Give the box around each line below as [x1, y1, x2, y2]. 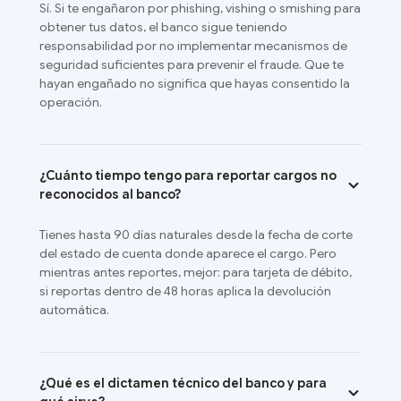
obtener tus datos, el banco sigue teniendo [39, 19, 287, 36]
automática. [39, 302, 109, 319]
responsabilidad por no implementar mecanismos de [39, 38, 347, 55]
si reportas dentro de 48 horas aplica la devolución [39, 283, 331, 300]
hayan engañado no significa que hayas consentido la [39, 75, 350, 92]
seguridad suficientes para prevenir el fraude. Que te [39, 56, 344, 73]
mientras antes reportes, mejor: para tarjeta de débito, [39, 264, 352, 281]
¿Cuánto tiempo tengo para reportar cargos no [39, 167, 337, 184]
